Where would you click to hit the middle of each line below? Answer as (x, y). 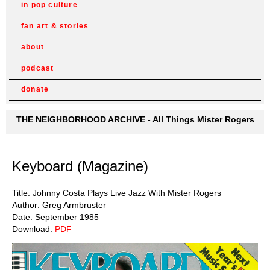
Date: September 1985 (55, 217)
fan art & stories (55, 26)
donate (35, 89)
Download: (33, 229)
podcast (38, 68)
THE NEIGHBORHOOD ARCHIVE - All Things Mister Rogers (135, 119)
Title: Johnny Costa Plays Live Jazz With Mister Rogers (117, 193)
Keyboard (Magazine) (80, 166)
